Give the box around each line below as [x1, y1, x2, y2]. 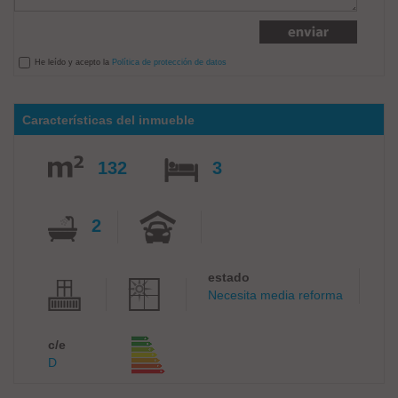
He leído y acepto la [35, 58, 112, 67]
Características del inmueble [22, 113, 195, 127]
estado [208, 270, 250, 284]
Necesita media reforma [208, 288, 343, 302]
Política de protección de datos [112, 58, 227, 67]
